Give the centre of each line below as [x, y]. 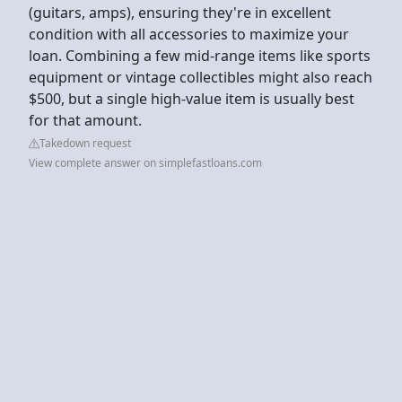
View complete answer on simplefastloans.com [145, 162]
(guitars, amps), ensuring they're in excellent [180, 12]
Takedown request [85, 143]
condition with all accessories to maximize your [189, 34]
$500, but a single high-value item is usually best [192, 98]
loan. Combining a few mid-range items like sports [200, 55]
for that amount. [87, 120]
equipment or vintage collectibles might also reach [201, 77]
